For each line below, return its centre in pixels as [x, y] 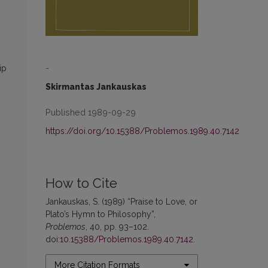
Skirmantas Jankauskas [96, 86]
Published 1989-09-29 [91, 112]
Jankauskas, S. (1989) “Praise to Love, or [121, 201]
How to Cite [81, 183]
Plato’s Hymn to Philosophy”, [100, 214]
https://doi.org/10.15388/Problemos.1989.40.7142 [142, 131]
